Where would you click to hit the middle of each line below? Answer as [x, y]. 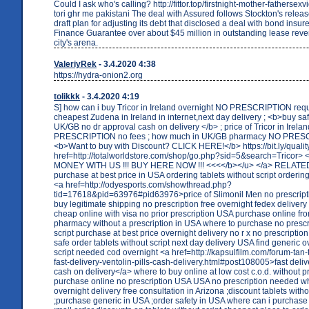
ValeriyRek [75, 64]
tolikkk [67, 96]
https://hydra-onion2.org [98, 75]
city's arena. [76, 42]
